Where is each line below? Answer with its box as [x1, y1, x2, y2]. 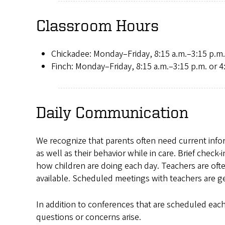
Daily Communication [36, 103, 188, 121]
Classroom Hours [36, 17, 159, 34]
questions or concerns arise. [36, 211, 141, 224]
